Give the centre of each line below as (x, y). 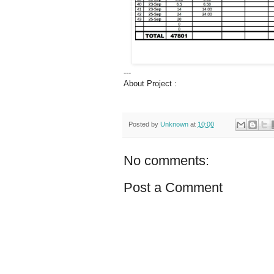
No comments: (166, 161)
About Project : (151, 83)
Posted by (144, 124)
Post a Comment (173, 188)
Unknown (174, 124)
